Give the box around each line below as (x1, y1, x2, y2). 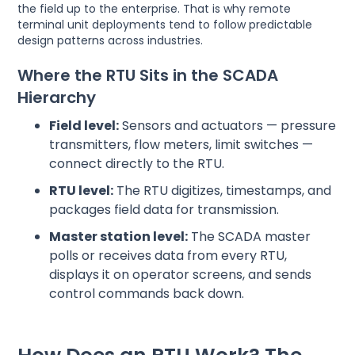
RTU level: (49, 181, 114, 200)
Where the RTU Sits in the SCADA (17, 63, 279, 86)
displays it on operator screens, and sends (49, 265, 312, 284)
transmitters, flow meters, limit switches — (49, 135, 314, 154)
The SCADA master (188, 227, 311, 246)
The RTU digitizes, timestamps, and (113, 181, 332, 200)
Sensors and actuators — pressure (119, 116, 337, 135)
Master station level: (49, 227, 189, 246)
